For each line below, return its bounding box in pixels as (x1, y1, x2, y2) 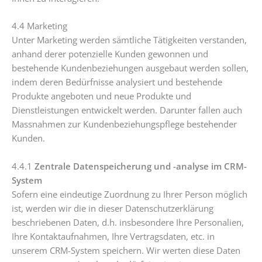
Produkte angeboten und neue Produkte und (12, 90, 191, 102)
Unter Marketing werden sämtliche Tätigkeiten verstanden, (12, 34, 247, 46)
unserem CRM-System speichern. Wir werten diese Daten (12, 244, 240, 256)
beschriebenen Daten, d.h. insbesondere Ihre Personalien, (12, 216, 244, 228)
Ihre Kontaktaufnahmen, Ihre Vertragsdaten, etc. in (12, 230, 215, 242)
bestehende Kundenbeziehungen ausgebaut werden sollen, (12, 62, 249, 74)
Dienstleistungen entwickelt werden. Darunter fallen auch (12, 104, 242, 116)
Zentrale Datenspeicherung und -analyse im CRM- (35, 160, 247, 172)
